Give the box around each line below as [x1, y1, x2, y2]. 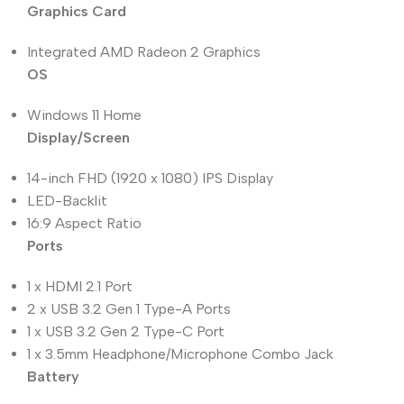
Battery [27, 367, 79, 385]
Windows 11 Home [27, 106, 142, 124]
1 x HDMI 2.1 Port [27, 277, 133, 295]
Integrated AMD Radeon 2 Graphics [27, 42, 261, 60]
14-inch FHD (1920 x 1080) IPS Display [27, 169, 273, 187]
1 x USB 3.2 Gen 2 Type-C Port [27, 322, 225, 340]
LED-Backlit [27, 191, 107, 209]
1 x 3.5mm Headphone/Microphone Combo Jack [27, 344, 334, 363]
